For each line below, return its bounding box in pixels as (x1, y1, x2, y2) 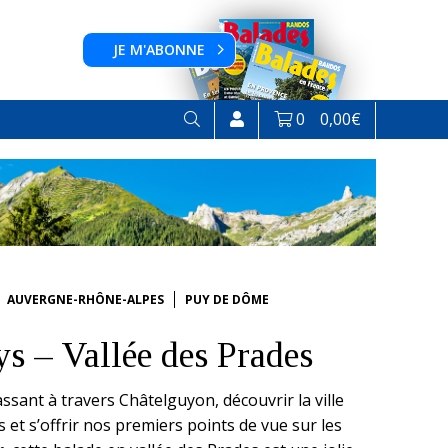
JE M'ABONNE (113, 40, 205, 59)
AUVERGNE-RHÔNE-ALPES (7, 291, 164, 309)
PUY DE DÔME (185, 291, 269, 309)
